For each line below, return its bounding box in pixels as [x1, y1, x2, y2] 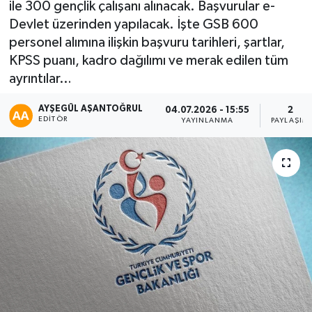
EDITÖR [38, 115, 68, 123]
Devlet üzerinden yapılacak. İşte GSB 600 [8, 17, 258, 31]
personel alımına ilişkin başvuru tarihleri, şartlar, [8, 35, 285, 49]
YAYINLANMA [181, 117, 234, 124]
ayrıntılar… [8, 71, 72, 86]
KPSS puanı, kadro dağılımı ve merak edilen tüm [8, 53, 288, 68]
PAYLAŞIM [271, 117, 309, 124]
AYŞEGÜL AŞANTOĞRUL [38, 104, 143, 114]
